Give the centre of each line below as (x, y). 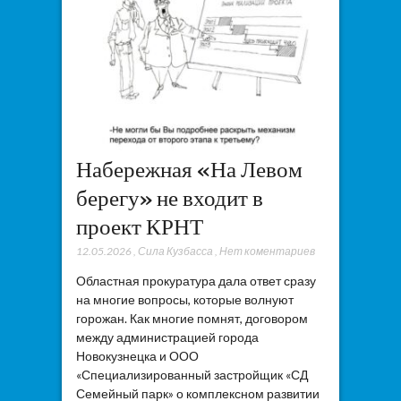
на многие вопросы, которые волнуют (184, 300)
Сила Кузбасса (175, 252)
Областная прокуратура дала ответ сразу (196, 281)
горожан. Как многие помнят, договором (192, 319)
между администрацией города (167, 337)
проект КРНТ (139, 227)
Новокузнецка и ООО (137, 356)
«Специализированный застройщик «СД (192, 375)
